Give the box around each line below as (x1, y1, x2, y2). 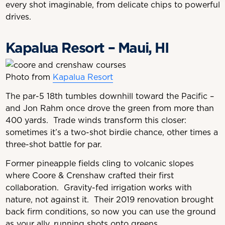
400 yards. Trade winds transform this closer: (5, 115, 186, 126)
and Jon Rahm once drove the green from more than (5, 102, 214, 114)
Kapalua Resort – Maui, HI (5, 38, 169, 58)
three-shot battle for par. (5, 139, 104, 150)
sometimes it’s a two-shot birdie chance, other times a (5, 127, 218, 138)
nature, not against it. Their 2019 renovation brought (5, 194, 213, 205)
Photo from (5, 71, 53, 83)
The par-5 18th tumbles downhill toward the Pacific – (5, 90, 214, 102)
